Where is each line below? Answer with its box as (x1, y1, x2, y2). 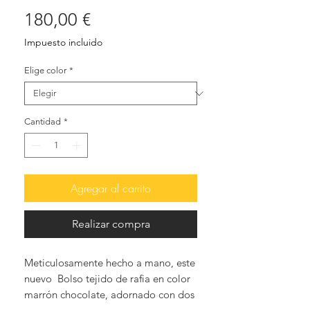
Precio (90, 8, 140, 30)
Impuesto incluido (24, 36, 102, 49)
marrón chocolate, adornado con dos (24, 287, 194, 301)
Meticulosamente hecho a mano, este (24, 255, 195, 269)
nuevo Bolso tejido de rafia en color (24, 271, 190, 285)
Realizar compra (71, 217, 150, 230)
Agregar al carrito (71, 180, 151, 196)
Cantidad (24, 116, 61, 127)
